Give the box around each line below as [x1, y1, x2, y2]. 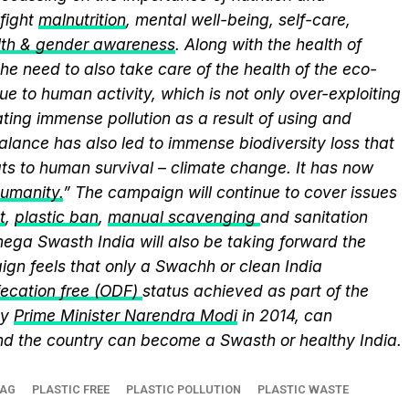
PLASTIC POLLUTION [126, 383, 241, 396]
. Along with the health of [175, 35, 362, 54]
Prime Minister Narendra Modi [14, 306, 237, 325]
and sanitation [260, 207, 368, 226]
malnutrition [38, 10, 126, 29]
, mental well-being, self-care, [126, 10, 351, 29]
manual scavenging [108, 207, 260, 226]
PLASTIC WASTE [257, 383, 349, 396]
